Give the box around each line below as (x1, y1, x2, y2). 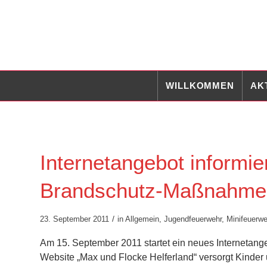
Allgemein (125, 215, 159, 223)
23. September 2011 (40, 215, 109, 223)
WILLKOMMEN (166, 80, 235, 91)
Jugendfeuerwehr (164, 215, 222, 223)
